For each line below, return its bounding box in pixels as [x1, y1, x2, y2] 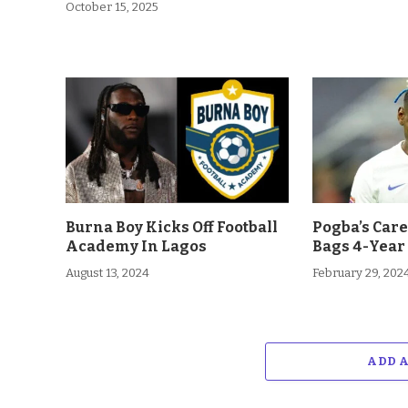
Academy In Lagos [66, 237, 207, 255]
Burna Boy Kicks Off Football [66, 218, 278, 236]
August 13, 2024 [66, 265, 149, 280]
